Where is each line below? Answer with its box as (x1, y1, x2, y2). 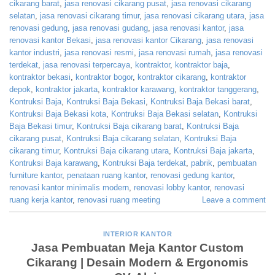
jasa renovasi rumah (139, 48, 211, 58)
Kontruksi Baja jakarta (174, 146, 252, 156)
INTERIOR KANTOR (103, 230, 172, 238)
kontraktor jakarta (36, 85, 98, 95)
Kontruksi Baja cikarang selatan (66, 134, 179, 144)
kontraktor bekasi (9, 72, 71, 82)
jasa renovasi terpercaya (43, 60, 130, 70)
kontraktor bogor (76, 72, 133, 82)
